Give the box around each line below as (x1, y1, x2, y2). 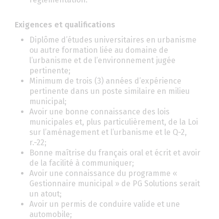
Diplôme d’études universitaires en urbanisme (29, 35, 197, 44)
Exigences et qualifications (15, 20, 115, 29)
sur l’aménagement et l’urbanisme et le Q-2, (29, 128, 187, 137)
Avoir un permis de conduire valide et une (29, 199, 180, 209)
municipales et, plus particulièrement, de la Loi (29, 117, 198, 127)
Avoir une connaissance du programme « (29, 169, 177, 178)
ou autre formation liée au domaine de (29, 45, 168, 55)
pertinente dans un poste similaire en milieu (29, 87, 190, 96)
